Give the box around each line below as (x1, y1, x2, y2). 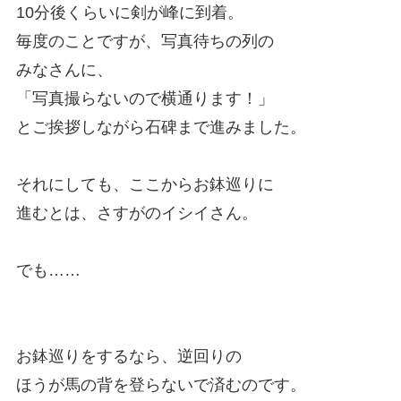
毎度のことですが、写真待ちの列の (15, 31, 274, 50)
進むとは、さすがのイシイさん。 (15, 203, 258, 222)
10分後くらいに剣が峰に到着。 (15, 3, 243, 21)
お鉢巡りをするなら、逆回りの (15, 346, 242, 365)
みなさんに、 (15, 60, 113, 79)
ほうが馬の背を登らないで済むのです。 (15, 375, 306, 394)
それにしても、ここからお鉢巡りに (15, 175, 274, 193)
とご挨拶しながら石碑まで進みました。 (15, 117, 306, 136)
